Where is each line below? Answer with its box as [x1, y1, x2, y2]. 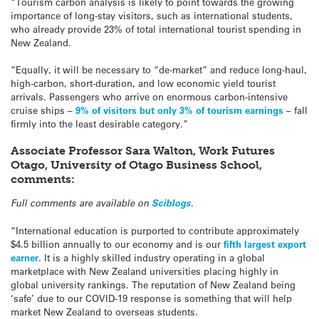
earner [11, 251, 38, 264]
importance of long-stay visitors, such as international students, [11, 9, 293, 21]
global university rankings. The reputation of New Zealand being [11, 278, 296, 291]
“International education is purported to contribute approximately [11, 224, 299, 237]
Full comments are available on [11, 196, 152, 209]
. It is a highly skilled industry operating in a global [38, 251, 265, 264]
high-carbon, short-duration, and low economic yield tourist [11, 76, 276, 89]
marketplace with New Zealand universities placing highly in [11, 265, 278, 278]
